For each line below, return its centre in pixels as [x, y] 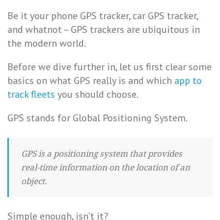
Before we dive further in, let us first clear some [110, 67]
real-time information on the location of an [106, 167]
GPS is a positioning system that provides [102, 154]
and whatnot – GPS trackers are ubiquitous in [104, 29]
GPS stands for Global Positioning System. [97, 118]
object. [34, 181]
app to [188, 81]
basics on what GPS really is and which [91, 81]
